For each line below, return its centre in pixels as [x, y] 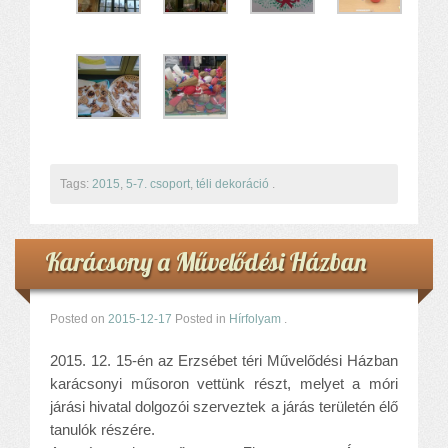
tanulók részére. [102, 429]
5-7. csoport [158, 183]
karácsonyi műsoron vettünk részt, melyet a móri [224, 383]
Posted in [202, 318]
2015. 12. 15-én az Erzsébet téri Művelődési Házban [224, 360]
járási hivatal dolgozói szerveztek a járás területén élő [224, 406]
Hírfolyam [255, 318]
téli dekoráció [232, 183]
